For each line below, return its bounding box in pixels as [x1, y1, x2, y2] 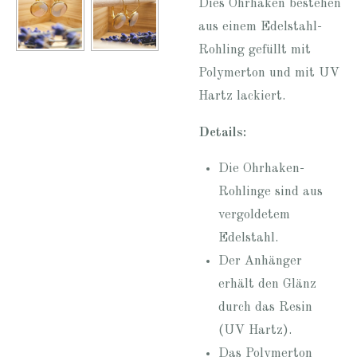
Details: [198, 126, 246, 139]
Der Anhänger [218, 254, 302, 268]
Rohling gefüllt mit [198, 44, 311, 57]
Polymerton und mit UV [198, 67, 339, 80]
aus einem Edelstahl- [198, 21, 322, 34]
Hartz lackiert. [198, 90, 285, 104]
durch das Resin [218, 300, 312, 314]
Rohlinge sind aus [218, 185, 323, 198]
